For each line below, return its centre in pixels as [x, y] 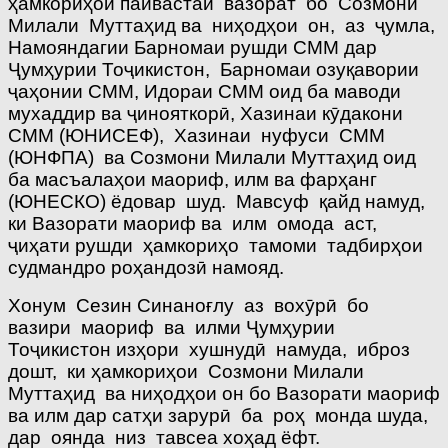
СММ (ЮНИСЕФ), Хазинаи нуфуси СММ [199, 135]
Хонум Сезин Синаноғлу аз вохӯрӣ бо [188, 305]
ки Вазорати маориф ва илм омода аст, [195, 223]
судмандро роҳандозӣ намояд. [146, 267]
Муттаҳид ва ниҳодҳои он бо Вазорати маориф [224, 393]
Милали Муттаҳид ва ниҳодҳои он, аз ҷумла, [221, 25]
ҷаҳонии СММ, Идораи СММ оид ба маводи [204, 91]
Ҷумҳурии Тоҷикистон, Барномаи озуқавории [213, 69]
